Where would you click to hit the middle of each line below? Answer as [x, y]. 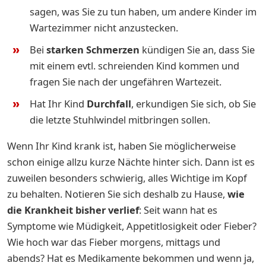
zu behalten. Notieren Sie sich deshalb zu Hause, [117, 194]
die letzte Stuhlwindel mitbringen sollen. [121, 119]
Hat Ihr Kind [58, 103]
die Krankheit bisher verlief [73, 210]
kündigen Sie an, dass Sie [197, 49]
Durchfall [109, 103]
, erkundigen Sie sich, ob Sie [194, 103]
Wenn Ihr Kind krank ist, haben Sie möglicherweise [121, 145]
